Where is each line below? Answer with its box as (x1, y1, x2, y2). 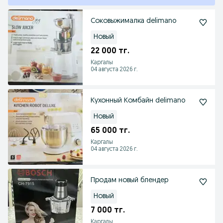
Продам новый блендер (91, 177, 168, 184)
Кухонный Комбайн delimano (91, 97, 185, 105)
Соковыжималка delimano (91, 17, 176, 25)
